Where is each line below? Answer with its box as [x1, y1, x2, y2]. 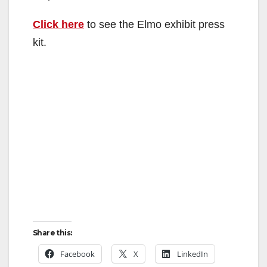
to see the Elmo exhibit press [84, 18, 225, 30]
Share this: [33, 228, 72, 237]
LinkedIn [177, 248, 208, 259]
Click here [33, 18, 84, 30]
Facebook [60, 248, 95, 259]
